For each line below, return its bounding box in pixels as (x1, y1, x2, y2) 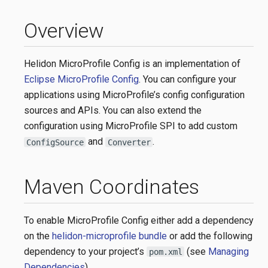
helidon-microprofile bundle (52, 230, 167, 242)
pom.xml (148, 246, 182, 257)
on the (24, 230, 52, 242)
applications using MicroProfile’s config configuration (24, 89, 245, 101)
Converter (107, 137, 151, 147)
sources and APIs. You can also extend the (24, 105, 202, 117)
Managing (208, 245, 249, 257)
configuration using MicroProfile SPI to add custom (24, 120, 237, 132)
